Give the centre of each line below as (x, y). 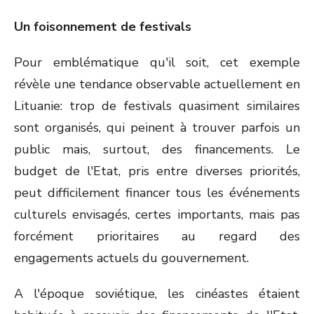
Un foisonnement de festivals (103, 27)
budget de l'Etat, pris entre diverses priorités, (157, 171)
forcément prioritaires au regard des (157, 236)
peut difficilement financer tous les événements (157, 193)
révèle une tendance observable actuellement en (157, 84)
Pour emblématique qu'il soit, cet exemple (157, 62)
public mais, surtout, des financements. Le (157, 149)
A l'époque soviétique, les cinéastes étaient (157, 294)
